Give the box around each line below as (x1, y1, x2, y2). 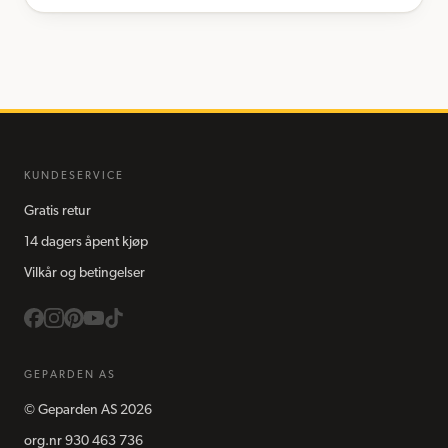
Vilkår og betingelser (24, 266, 145, 281)
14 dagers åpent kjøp (24, 235, 148, 250)
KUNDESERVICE (24, 171, 124, 182)
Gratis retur (24, 204, 91, 219)
